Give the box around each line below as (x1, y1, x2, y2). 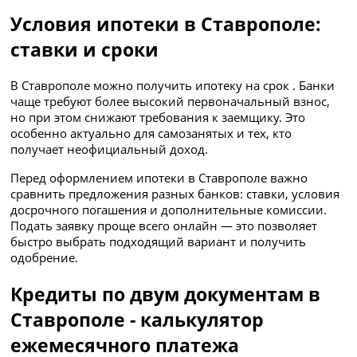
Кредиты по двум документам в (10, 280, 321, 307)
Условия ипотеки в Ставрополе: (10, 11, 322, 37)
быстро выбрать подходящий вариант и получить (10, 233, 307, 249)
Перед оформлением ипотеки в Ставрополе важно (10, 169, 308, 186)
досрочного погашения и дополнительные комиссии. (10, 201, 328, 218)
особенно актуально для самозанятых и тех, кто (10, 125, 292, 142)
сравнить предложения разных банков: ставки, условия (10, 185, 340, 202)
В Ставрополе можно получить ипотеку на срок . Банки (10, 77, 335, 94)
